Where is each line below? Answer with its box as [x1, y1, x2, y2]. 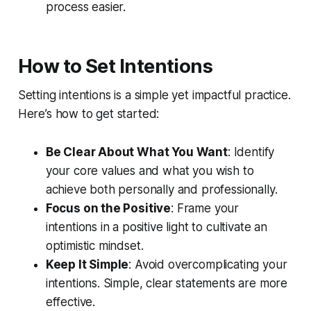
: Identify [227, 145, 275, 160]
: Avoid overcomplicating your [128, 258, 287, 272]
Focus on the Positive [45, 201, 171, 216]
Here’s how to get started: [17, 107, 160, 121]
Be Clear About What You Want [45, 145, 228, 160]
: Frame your [171, 201, 239, 216]
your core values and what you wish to [45, 164, 254, 178]
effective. [45, 295, 96, 310]
